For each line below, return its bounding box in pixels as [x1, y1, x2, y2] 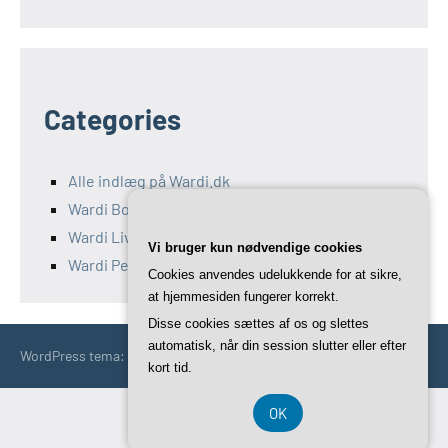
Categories [44, 102, 181, 137]
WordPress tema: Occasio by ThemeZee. [20, 347, 265, 365]
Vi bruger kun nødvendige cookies [148, 240, 362, 255]
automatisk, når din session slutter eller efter [148, 338, 406, 353]
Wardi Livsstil [68, 227, 162, 247]
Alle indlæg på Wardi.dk [68, 171, 230, 191]
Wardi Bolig [68, 199, 147, 219]
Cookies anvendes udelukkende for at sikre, [148, 267, 402, 282]
